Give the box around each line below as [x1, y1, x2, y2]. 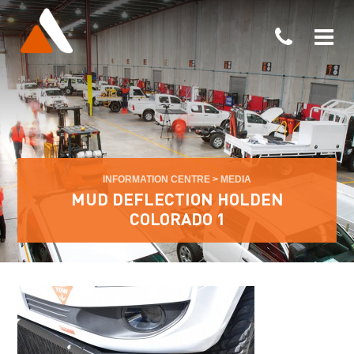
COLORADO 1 [129, 213, 225, 229]
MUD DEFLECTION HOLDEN [70, 193, 284, 209]
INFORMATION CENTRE [103, 174, 210, 185]
